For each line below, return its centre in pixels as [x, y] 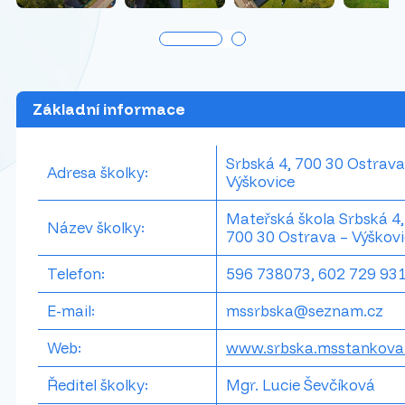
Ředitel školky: [97, 384]
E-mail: [71, 310]
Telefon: [75, 273]
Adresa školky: [97, 172]
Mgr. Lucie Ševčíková [300, 384]
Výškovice [260, 181]
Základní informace [108, 108]
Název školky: [95, 227]
